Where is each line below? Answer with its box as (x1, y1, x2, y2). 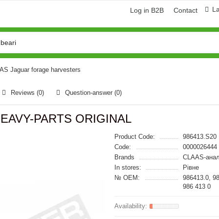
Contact (174, 6, 197, 14)
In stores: (114, 164, 141, 171)
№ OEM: (114, 174, 140, 181)
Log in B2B (130, 6, 164, 14)
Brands (114, 153, 134, 161)
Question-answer (65, 89, 114, 96)
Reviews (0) (11, 89, 44, 96)
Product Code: (114, 133, 155, 140)
